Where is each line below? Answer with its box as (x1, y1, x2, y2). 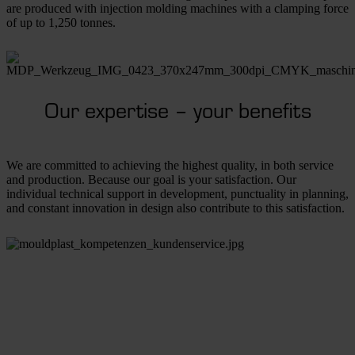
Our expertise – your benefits (44, 96, 311, 124)
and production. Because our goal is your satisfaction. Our (6, 173, 296, 187)
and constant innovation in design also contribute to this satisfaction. (6, 201, 345, 216)
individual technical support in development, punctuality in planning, (6, 187, 349, 201)
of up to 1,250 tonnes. (6, 15, 116, 29)
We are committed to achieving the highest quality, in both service (6, 158, 334, 173)
